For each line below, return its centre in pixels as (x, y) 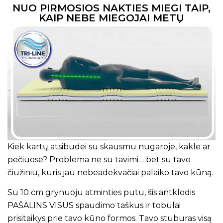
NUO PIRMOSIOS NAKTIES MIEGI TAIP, (111, 8)
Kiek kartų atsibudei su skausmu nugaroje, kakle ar (109, 146)
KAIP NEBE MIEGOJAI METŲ (111, 18)
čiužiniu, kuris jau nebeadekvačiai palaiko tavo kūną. (110, 172)
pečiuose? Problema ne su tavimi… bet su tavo (99, 159)
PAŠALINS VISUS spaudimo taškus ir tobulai (94, 205)
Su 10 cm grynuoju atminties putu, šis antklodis (101, 192)
